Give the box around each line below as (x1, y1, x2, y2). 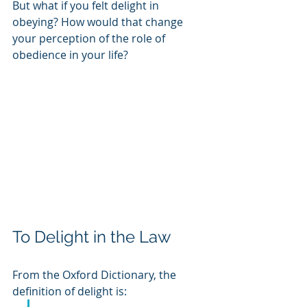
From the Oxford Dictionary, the (12, 267, 179, 282)
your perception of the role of (12, 31, 168, 46)
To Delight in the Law (12, 227, 171, 247)
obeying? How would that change (12, 14, 186, 29)
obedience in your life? (12, 47, 131, 62)
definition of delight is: (12, 284, 127, 299)
